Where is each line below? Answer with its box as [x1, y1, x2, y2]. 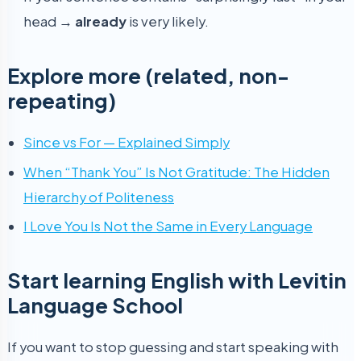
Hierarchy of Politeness [23, 188, 174, 205]
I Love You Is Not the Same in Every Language [23, 218, 313, 235]
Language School [7, 292, 183, 319]
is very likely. [127, 12, 209, 30]
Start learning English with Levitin [7, 267, 346, 294]
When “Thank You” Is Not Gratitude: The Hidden [23, 163, 330, 180]
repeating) [7, 86, 116, 114]
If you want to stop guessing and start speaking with [7, 338, 338, 356]
